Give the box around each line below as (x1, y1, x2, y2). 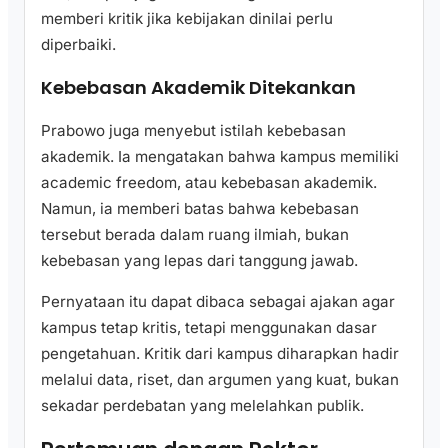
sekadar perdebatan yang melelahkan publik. (41, 395, 364, 415)
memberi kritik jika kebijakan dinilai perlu (41, 9, 333, 29)
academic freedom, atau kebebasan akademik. (41, 172, 377, 192)
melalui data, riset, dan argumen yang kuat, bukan (41, 369, 399, 389)
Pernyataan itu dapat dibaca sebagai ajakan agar (41, 291, 395, 311)
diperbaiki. (41, 35, 116, 55)
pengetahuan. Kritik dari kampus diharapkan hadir (41, 343, 399, 363)
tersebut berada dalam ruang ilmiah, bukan (41, 224, 349, 244)
